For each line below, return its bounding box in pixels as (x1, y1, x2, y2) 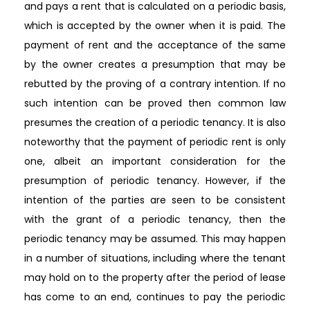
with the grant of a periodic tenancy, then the (24, 212, 286, 226)
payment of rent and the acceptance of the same (24, 37, 286, 52)
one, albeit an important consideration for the (24, 154, 286, 168)
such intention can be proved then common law (24, 95, 286, 110)
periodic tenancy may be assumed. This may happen (24, 231, 286, 246)
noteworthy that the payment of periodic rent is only (24, 134, 286, 149)
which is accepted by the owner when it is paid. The (24, 18, 286, 33)
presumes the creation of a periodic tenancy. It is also (24, 115, 286, 129)
